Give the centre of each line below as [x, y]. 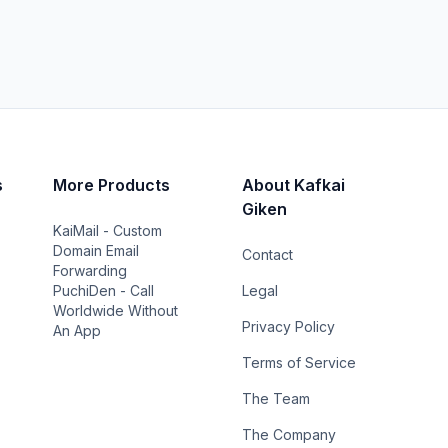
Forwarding [89, 270]
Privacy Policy [289, 326]
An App [76, 330]
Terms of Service [299, 362]
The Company [289, 434]
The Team [276, 398]
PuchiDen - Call [103, 290]
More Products [111, 185]
